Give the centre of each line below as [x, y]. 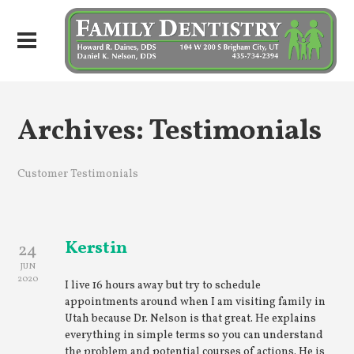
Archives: [83, 132]
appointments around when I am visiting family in [196, 302]
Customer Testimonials [78, 174]
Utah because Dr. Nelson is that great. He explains [191, 319]
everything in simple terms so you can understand [194, 335]
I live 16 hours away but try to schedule [163, 286]
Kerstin [96, 249]
